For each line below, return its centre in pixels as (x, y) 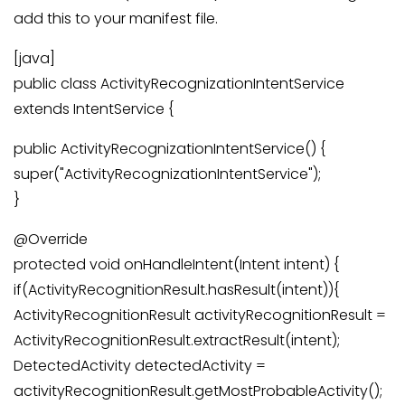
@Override (51, 240)
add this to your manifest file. (116, 19)
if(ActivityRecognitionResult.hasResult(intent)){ (176, 290)
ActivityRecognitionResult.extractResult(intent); (177, 341)
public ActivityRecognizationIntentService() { (170, 149)
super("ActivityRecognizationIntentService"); (167, 174)
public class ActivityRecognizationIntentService (179, 84)
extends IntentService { (94, 109)
